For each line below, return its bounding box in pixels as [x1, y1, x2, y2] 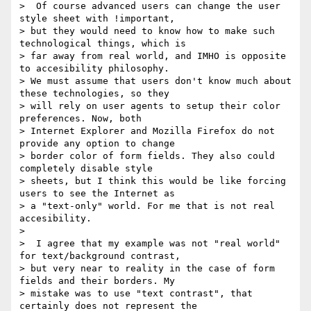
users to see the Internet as [19, 188, 175, 199]
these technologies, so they [19, 88, 169, 99]
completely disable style [19, 163, 153, 174]
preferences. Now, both [19, 113, 142, 124]
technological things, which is [19, 38, 186, 49]
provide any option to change [19, 138, 175, 149]
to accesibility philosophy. [19, 63, 169, 74]
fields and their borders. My [19, 276, 175, 287]
